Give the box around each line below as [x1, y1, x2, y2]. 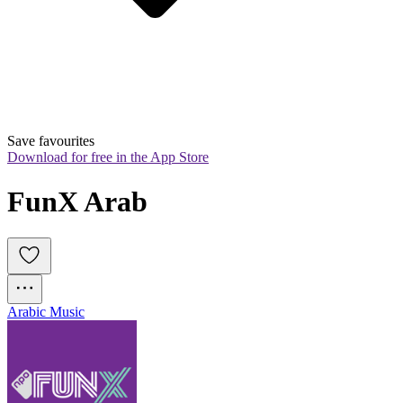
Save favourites [7, 133, 94, 149]
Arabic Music [7, 304, 85, 320]
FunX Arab [7, 184, 148, 218]
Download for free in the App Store [7, 149, 209, 166]
